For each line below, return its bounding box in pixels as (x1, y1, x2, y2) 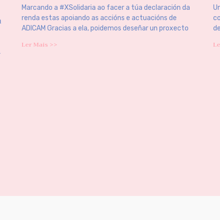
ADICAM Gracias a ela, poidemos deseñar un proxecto (22, 24, 189, 33)
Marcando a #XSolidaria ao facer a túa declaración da (22, 3, 190, 12)
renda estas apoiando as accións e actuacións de (22, 14, 177, 23)
